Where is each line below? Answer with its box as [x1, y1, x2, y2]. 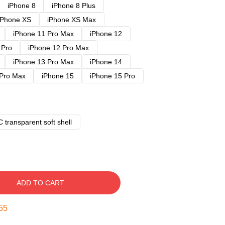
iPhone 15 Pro [90, 72, 135, 80]
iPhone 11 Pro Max [13, 30, 74, 38]
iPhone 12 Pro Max [28, 44, 89, 52]
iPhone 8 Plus [52, 2, 95, 10]
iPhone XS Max [47, 16, 96, 24]
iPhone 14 [90, 58, 122, 66]
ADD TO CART [16, 179, 64, 187]
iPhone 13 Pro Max [13, 58, 74, 66]
